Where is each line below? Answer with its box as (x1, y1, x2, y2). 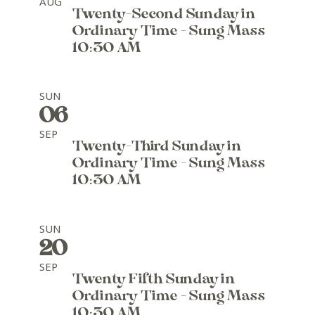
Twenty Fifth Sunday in (72, 272, 236, 288)
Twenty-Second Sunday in (72, 7, 256, 22)
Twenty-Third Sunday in (72, 140, 242, 155)
